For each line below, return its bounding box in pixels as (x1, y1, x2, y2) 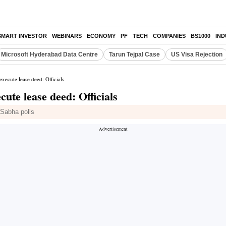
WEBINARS (52, 33, 82, 39)
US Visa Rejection (171, 51, 222, 58)
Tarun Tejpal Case (109, 51, 160, 58)
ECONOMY (87, 33, 116, 39)
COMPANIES (153, 33, 186, 39)
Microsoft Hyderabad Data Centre (1, 51, 98, 58)
